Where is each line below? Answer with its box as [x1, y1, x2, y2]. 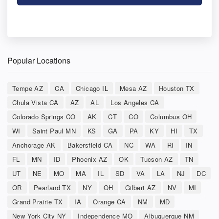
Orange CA [93, 197, 126, 206]
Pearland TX [33, 182, 71, 192]
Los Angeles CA [110, 97, 159, 107]
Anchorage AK [12, 140, 56, 150]
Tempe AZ [12, 83, 44, 93]
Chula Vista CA [12, 97, 59, 107]
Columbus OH [150, 111, 192, 121]
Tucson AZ [140, 154, 173, 164]
